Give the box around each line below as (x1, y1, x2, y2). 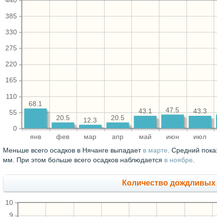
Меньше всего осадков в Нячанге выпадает (3, 146, 143, 155)
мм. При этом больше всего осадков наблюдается (3, 156, 164, 164)
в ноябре (164, 156, 193, 164)
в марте (143, 146, 168, 155)
